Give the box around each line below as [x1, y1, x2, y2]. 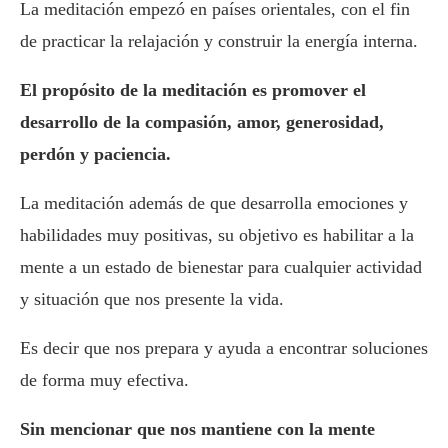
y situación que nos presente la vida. [20, 289, 284, 310]
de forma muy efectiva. [20, 370, 189, 391]
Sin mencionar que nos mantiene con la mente [20, 419, 375, 440]
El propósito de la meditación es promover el [20, 80, 366, 101]
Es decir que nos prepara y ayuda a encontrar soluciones [20, 338, 428, 359]
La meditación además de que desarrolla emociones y [20, 193, 408, 214]
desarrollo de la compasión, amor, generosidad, [20, 112, 384, 133]
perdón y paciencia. [20, 144, 171, 165]
